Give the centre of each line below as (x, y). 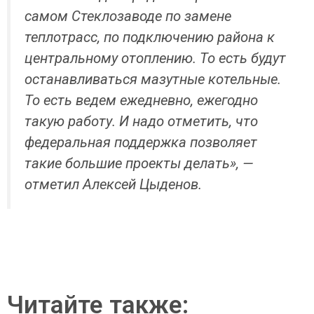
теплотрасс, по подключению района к (150, 37)
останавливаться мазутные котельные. (153, 79)
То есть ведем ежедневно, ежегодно (141, 100)
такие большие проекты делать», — (139, 163)
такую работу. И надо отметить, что (141, 121)
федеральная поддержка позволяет (141, 142)
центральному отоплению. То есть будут (155, 58)
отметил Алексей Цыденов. (113, 184)
